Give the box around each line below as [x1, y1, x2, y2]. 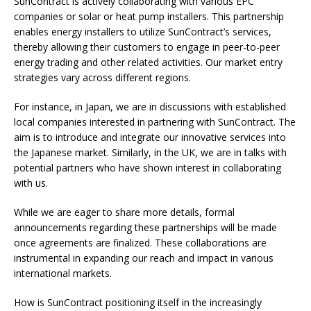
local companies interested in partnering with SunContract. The [14, 115, 296, 129]
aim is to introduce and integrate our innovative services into [14, 131, 286, 144]
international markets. [14, 267, 112, 280]
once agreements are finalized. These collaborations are [14, 236, 267, 250]
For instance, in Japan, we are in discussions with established [14, 100, 286, 114]
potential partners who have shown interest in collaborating [14, 161, 281, 175]
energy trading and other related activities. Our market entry [14, 56, 283, 69]
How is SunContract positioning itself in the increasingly [14, 296, 262, 310]
